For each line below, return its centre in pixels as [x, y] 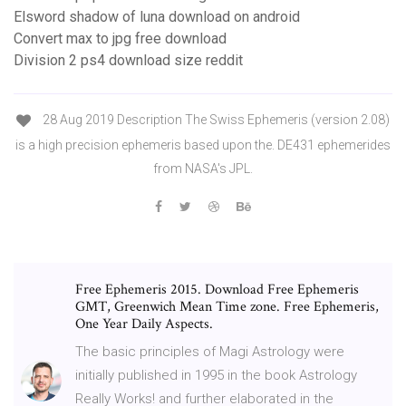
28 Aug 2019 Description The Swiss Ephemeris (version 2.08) [215, 120]
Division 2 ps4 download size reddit [128, 61]
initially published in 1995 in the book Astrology [216, 375]
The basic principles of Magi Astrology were [210, 351]
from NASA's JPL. [203, 168]
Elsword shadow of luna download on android [157, 17]
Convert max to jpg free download [120, 39]
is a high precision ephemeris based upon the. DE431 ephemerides [203, 145]
